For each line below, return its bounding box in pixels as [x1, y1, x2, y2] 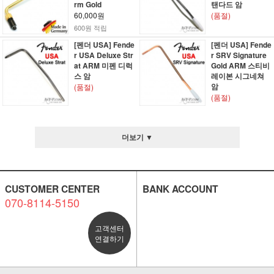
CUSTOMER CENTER [4, 182, 100, 196]
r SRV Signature [210, 50, 267, 61]
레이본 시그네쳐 [210, 70, 264, 81]
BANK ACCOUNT [142, 182, 218, 196]
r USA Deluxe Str [73, 50, 133, 61]
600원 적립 [73, 23, 107, 32]
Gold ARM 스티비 [210, 60, 270, 71]
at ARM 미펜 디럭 [73, 60, 133, 71]
